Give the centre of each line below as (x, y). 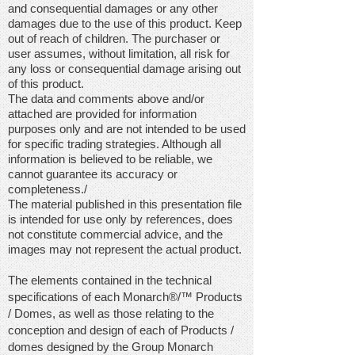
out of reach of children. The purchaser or (114, 38)
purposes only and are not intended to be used (127, 129)
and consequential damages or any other (113, 8)
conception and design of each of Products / (122, 330)
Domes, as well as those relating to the (114, 313)
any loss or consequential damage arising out (124, 69)
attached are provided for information (102, 114)
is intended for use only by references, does (120, 219)
